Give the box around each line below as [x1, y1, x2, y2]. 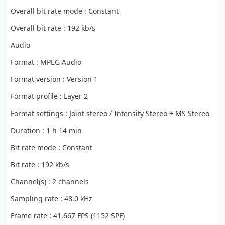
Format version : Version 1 [11, 74, 98, 84]
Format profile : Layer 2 [11, 91, 88, 101]
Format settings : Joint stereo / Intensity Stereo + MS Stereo [11, 108, 209, 118]
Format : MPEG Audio [11, 57, 81, 67]
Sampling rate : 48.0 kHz [11, 194, 92, 203]
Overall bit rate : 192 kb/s [11, 23, 95, 33]
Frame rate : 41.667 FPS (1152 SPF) [11, 211, 125, 220]
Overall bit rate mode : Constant [11, 6, 119, 16]
